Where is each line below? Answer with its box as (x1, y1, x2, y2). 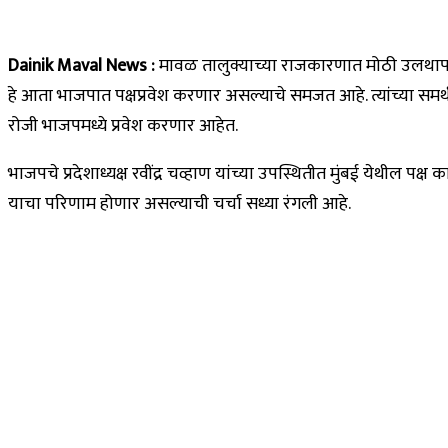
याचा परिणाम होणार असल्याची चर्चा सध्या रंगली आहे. (8, 188, 351, 219)
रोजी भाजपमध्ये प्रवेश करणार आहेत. (8, 110, 238, 141)
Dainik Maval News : (8, 50, 155, 81)
